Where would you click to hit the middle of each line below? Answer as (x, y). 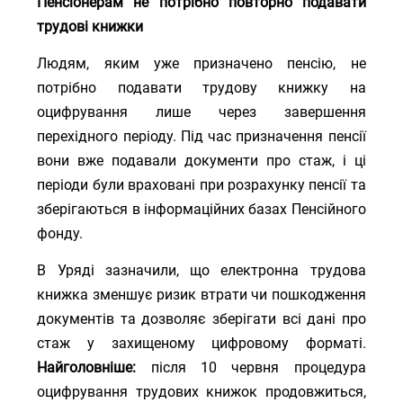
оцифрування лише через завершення (201, 112)
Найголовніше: (87, 367)
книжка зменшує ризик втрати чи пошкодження (201, 295)
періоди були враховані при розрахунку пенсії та (201, 185)
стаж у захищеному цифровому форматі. (201, 343)
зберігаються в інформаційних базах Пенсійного (201, 209)
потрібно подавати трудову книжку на (201, 88)
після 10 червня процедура (251, 367)
